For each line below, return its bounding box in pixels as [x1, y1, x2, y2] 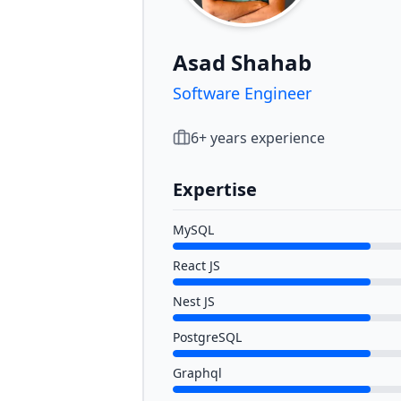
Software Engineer [173, 82, 311, 104]
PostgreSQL [173, 328, 242, 346]
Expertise [173, 177, 257, 201]
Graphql [173, 364, 222, 381]
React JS [173, 257, 220, 274]
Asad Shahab [173, 47, 311, 77]
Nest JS [173, 293, 215, 310]
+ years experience [199, 128, 325, 148]
